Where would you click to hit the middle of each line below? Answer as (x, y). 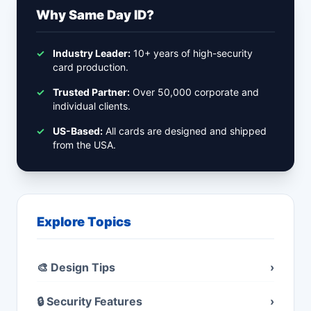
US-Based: (78, 131)
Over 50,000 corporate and (194, 92)
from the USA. (84, 145)
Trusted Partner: (91, 92)
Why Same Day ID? (95, 15)
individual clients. (92, 106)
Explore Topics (84, 222)
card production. (91, 67)
